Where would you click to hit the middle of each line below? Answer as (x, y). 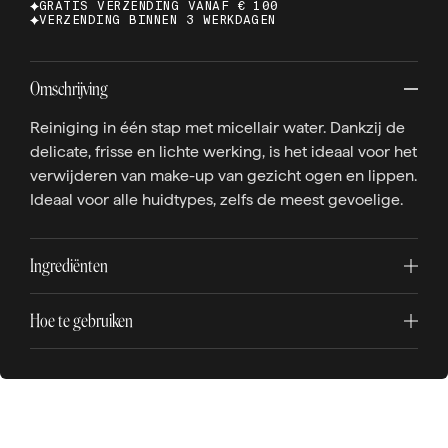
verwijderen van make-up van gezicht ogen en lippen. (223, 175)
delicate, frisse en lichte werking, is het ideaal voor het (223, 151)
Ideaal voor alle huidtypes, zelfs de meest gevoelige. (216, 199)
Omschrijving (69, 89)
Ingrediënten (69, 266)
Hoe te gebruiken (81, 321)
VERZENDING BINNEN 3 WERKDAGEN (157, 20)
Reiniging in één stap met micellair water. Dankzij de (217, 127)
